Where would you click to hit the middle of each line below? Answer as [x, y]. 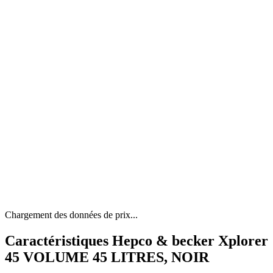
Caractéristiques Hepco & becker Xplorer [136, 241]
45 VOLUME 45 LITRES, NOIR [107, 257]
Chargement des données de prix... [71, 215]
